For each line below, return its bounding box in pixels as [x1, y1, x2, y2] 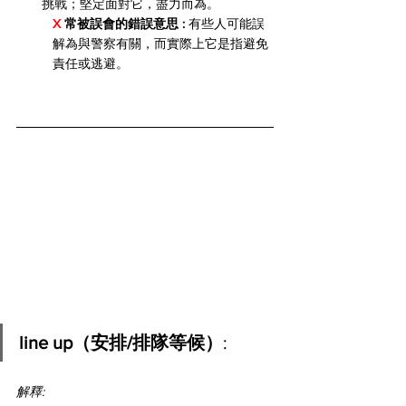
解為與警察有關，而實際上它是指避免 [53, 36, 268, 51]
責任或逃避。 [53, 56, 129, 71]
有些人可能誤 [185, 16, 265, 31]
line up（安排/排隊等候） [19, 333, 223, 353]
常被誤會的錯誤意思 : [64, 16, 185, 31]
